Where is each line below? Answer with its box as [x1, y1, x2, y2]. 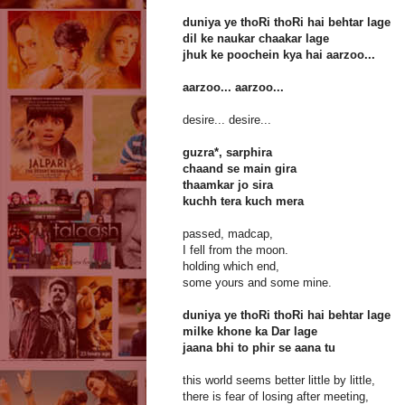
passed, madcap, [183, 227, 273, 241]
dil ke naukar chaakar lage [183, 32, 329, 46]
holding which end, [183, 259, 279, 274]
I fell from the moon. [183, 243, 288, 258]
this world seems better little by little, [183, 373, 375, 388]
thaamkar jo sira [183, 178, 273, 193]
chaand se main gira [183, 162, 297, 176]
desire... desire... [183, 113, 271, 127]
